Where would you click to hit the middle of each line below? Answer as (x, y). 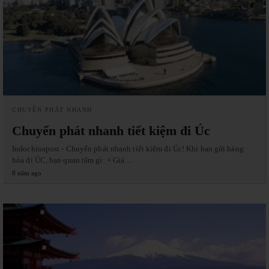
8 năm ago (27, 173)
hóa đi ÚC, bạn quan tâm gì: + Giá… (72, 160)
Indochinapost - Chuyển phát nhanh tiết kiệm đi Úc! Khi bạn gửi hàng (128, 148)
